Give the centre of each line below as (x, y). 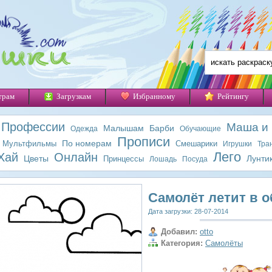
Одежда (84, 129)
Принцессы (124, 159)
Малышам (123, 128)
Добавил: (179, 232)
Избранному (154, 96)
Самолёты (224, 243)
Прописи (143, 142)
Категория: (182, 243)
